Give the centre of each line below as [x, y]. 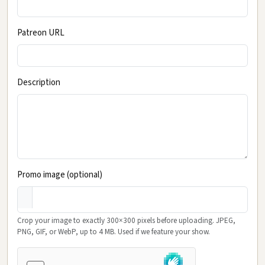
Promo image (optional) [60, 174]
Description [39, 82]
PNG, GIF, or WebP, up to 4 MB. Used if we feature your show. [114, 232]
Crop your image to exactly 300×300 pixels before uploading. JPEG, [126, 220]
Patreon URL [41, 33]
